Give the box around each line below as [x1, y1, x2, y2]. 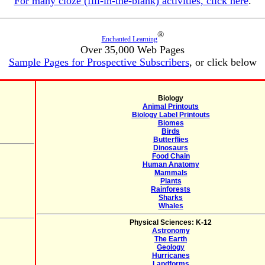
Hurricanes [151, 251, 190, 260]
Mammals [154, 169, 188, 177]
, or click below [189, 56, 257, 68]
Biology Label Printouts [131, 111, 210, 119]
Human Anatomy [142, 160, 199, 169]
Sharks [159, 193, 183, 202]
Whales [158, 202, 183, 210]
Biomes [157, 119, 184, 127]
